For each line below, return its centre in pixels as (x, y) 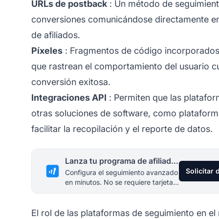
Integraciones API (69, 97)
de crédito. (82, 192)
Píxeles (47, 50)
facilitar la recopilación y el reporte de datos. (122, 129)
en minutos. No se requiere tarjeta (119, 182)
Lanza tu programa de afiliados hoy (175, 161)
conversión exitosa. (71, 82)
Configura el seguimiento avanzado (121, 172)
